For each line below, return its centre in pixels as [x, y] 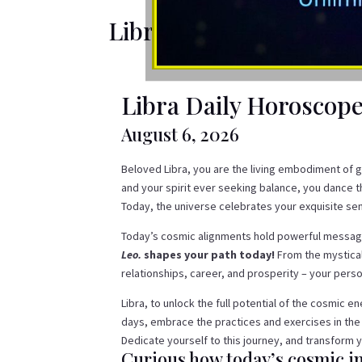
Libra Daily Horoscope [230, 31]
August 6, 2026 [181, 135]
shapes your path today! [208, 255]
